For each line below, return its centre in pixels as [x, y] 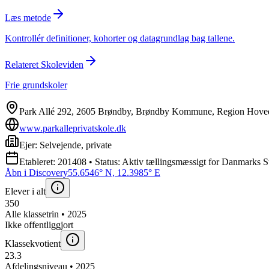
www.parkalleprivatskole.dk [73, 128]
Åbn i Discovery [36, 172]
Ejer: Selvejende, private [65, 145]
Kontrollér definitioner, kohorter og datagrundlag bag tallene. [120, 38]
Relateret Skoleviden [44, 64]
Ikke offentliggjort [39, 225]
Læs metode [28, 17]
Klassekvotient [33, 243]
